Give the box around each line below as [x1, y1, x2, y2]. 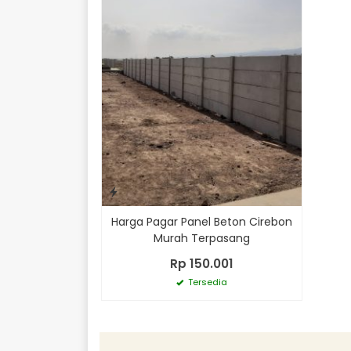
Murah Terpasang [153, 230, 250, 246]
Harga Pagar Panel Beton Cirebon [110, 213, 292, 230]
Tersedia [185, 275, 227, 288]
